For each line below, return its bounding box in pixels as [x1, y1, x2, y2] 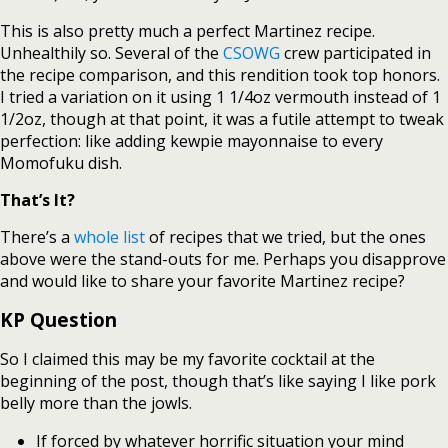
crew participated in [280, 41, 431, 64]
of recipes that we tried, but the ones [145, 225, 426, 248]
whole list [74, 225, 145, 248]
